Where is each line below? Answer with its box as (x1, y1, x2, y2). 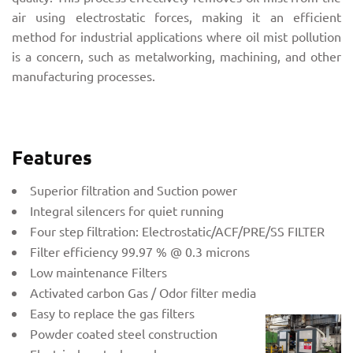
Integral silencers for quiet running (30, 203, 224, 219)
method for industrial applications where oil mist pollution (12, 28, 341, 45)
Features (12, 145, 92, 170)
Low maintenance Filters (30, 264, 167, 281)
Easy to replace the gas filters (30, 305, 198, 321)
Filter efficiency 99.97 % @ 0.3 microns (30, 243, 250, 260)
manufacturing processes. (12, 68, 155, 84)
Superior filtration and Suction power (30, 182, 237, 199)
